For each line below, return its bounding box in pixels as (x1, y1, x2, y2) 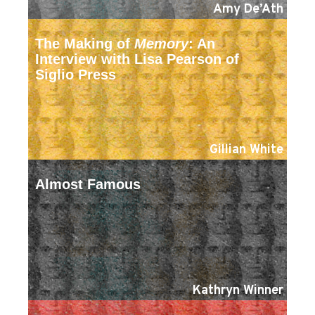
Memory (134, 36, 188, 52)
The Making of (35, 36, 134, 52)
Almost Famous (35, 176, 141, 193)
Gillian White (210, 142, 283, 159)
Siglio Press (35, 67, 116, 83)
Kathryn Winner (193, 283, 283, 300)
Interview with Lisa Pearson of (35, 51, 239, 67)
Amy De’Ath (213, 1, 283, 18)
